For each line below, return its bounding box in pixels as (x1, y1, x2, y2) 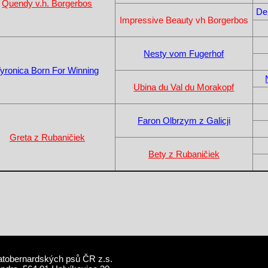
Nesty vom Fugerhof (144, 48, 224, 59)
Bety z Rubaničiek (148, 148, 220, 159)
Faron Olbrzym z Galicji (137, 115, 230, 126)
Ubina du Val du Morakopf (133, 81, 234, 92)
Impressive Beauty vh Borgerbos (119, 14, 248, 25)
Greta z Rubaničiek (9, 132, 85, 142)
